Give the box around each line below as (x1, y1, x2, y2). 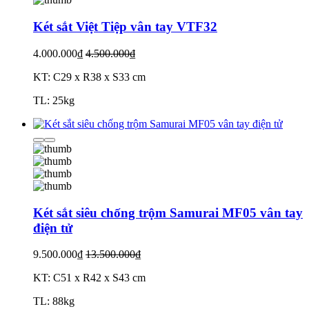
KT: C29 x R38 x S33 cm (33, 70, 146, 83)
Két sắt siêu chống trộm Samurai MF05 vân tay (33, 205, 303, 220)
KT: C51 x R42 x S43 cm (33, 272, 146, 284)
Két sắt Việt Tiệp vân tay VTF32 (33, 19, 217, 34)
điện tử (33, 220, 72, 235)
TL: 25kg (33, 94, 74, 106)
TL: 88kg (33, 295, 74, 308)
